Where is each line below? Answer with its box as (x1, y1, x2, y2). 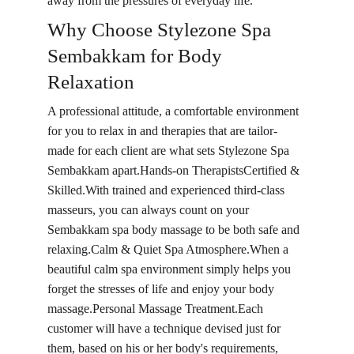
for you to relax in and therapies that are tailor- (47, 124, 277, 137)
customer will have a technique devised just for (47, 322, 284, 335)
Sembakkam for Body (47, 45, 227, 66)
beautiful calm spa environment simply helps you (47, 262, 294, 276)
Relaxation (47, 71, 134, 92)
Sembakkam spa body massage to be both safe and (47, 223, 303, 236)
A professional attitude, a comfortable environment (47, 104, 302, 118)
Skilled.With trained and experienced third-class (47, 183, 288, 197)
